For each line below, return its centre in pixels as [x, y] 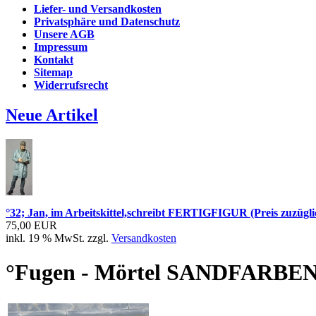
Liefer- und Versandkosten [98, 9]
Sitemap [53, 73]
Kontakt [54, 60]
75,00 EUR [31, 225]
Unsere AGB [64, 35]
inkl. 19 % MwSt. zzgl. [59, 238]
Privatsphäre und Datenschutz [107, 22]
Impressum [61, 47]
